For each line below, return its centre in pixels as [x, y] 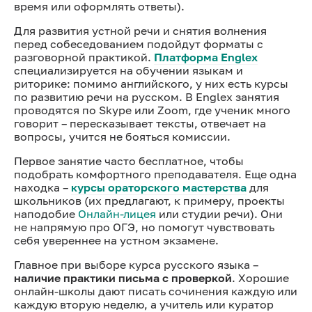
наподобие [46, 213]
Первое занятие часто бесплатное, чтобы [129, 161]
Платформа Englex [206, 57]
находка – [42, 187]
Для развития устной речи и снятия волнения [140, 30]
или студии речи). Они [219, 213]
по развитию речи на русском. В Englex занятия [147, 96]
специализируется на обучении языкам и [128, 70]
